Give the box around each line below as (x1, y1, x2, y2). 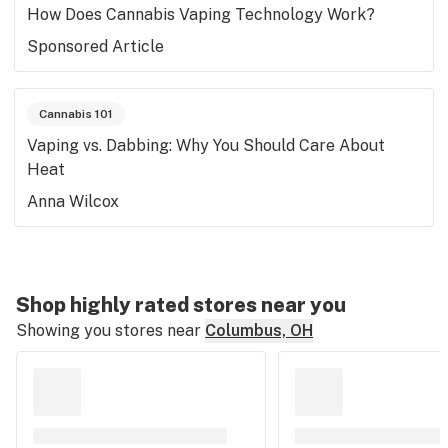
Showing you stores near (16, 321, 201, 340)
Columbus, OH (205, 321, 313, 340)
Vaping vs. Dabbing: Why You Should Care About (27, 136, 385, 155)
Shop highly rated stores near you (16, 293, 346, 317)
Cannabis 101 (39, 107, 113, 121)
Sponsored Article (27, 37, 164, 56)
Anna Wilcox (27, 192, 119, 211)
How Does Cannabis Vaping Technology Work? (27, 5, 375, 24)
